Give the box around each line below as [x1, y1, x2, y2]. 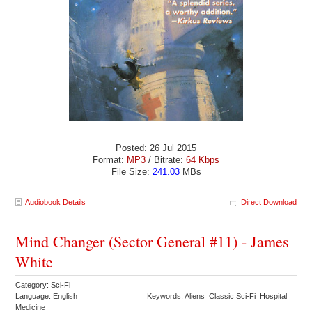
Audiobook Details [25, 198, 86, 207]
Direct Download [240, 198, 297, 207]
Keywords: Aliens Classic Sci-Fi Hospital [147, 292, 290, 301]
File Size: [111, 166, 153, 178]
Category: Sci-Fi [15, 281, 73, 290]
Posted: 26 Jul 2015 [116, 143, 196, 154]
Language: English [15, 292, 78, 301]
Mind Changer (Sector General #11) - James [15, 231, 290, 252]
